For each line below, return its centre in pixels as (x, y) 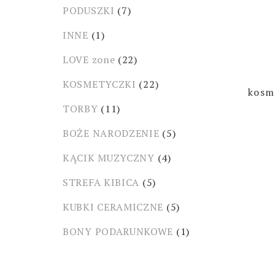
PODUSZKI (89, 10)
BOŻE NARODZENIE (111, 133)
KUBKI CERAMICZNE (113, 207)
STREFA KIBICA (101, 182)
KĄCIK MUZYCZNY (109, 158)
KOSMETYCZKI (99, 84)
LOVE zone (89, 60)
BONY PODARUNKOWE (118, 231)
